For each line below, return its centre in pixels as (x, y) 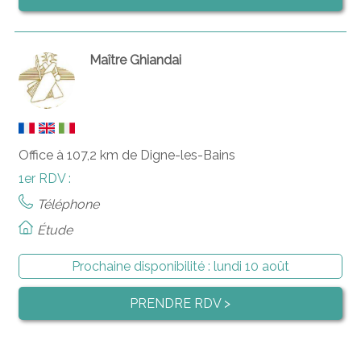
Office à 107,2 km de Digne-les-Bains (127, 155)
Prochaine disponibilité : (142, 266)
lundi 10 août (251, 266)
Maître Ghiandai (136, 60)
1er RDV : (44, 178)
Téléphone (68, 204)
